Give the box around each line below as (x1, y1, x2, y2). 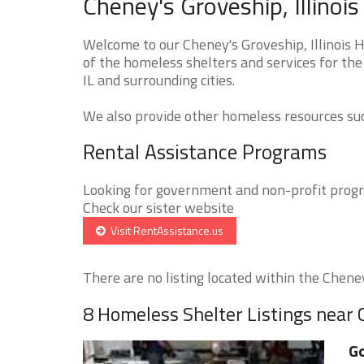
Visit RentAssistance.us (106, 221, 223, 239)
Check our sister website (83, 196, 234, 219)
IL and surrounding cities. (83, 68, 235, 91)
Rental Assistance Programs (83, 136, 327, 167)
